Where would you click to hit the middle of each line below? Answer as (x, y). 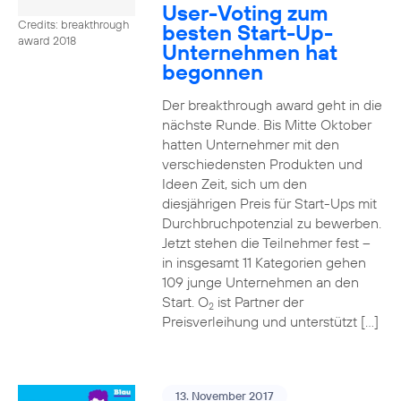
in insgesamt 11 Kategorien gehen (264, 262)
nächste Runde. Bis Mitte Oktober (266, 124)
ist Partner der (258, 302)
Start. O (185, 302)
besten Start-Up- (247, 32)
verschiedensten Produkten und (262, 164)
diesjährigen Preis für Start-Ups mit (269, 203)
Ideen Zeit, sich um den (234, 183)
